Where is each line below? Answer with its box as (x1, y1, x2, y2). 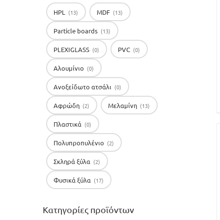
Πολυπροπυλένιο (54, 138, 106, 147)
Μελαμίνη (108, 101, 139, 110)
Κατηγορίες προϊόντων (42, 204, 134, 215)
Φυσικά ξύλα (54, 175, 93, 184)
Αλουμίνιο (54, 63, 86, 72)
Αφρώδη (54, 101, 82, 110)
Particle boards (54, 26, 100, 35)
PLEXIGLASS (54, 45, 91, 54)
